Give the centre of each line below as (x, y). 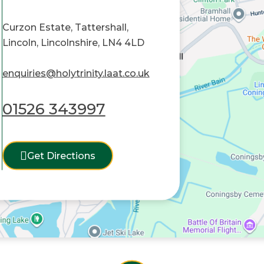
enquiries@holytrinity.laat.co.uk (76, 73)
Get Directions (61, 156)
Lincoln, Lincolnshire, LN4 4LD (73, 42)
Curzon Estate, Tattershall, (65, 27)
